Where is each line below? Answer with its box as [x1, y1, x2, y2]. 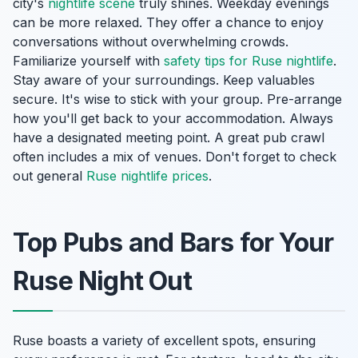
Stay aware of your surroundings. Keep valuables [13, 72, 315, 88]
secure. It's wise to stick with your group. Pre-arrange [13, 91, 342, 107]
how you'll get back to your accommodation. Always [13, 110, 333, 126]
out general [13, 168, 86, 184]
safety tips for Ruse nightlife [164, 53, 333, 69]
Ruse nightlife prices [86, 168, 209, 184]
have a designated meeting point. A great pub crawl [13, 129, 324, 145]
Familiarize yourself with [13, 53, 164, 69]
